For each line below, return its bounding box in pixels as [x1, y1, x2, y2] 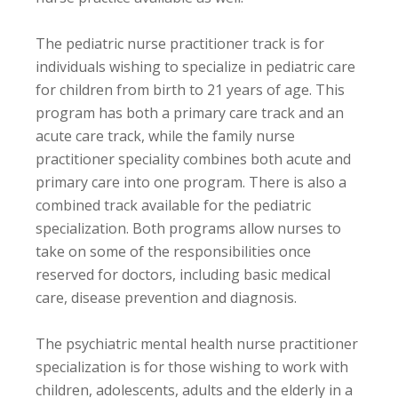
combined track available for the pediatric [36, 195, 311, 215]
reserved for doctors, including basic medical [36, 264, 330, 284]
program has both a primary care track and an [36, 102, 344, 123]
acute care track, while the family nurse [36, 125, 295, 146]
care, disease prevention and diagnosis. [36, 287, 297, 307]
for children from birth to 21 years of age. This [36, 79, 345, 99]
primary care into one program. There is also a [36, 171, 346, 192]
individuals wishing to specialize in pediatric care [36, 56, 355, 76]
